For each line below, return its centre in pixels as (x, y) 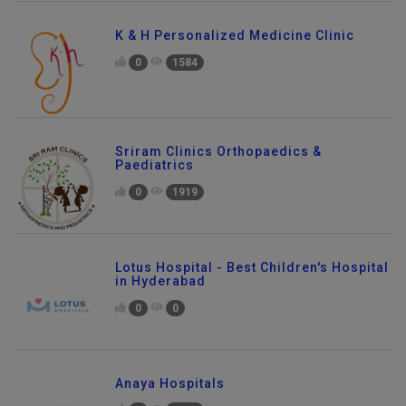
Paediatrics (155, 172)
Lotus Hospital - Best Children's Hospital (252, 274)
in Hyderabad (160, 288)
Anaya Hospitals (170, 390)
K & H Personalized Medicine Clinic (235, 42)
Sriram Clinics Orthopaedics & (218, 158)
